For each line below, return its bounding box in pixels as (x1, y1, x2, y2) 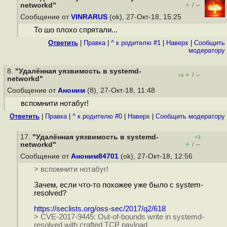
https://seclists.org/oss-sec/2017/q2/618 (33, 204, 166, 213)
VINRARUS (71, 13, 107, 21)
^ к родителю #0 (72, 112, 122, 120)
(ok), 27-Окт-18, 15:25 (107, 13, 183, 21)
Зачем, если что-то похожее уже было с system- (33, 181, 203, 190)
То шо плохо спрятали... (33, 26, 118, 34)
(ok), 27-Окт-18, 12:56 (119, 153, 195, 160)
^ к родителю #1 (111, 39, 161, 47)
